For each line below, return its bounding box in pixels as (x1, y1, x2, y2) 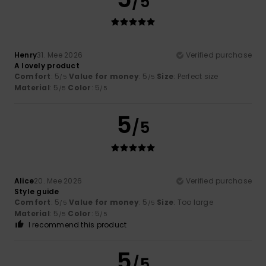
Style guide (14, 186, 59, 197)
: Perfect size (173, 71, 218, 81)
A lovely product (14, 60, 80, 71)
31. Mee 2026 (37, 49, 83, 60)
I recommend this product (28, 219, 127, 230)
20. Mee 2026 (34, 175, 83, 186)
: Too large (173, 197, 213, 207)
